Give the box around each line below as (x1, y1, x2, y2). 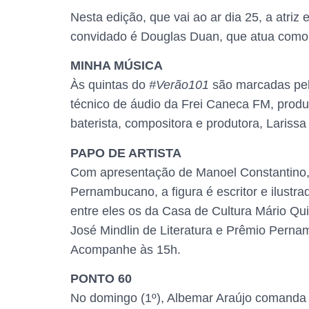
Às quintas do (70, 78, 149, 92)
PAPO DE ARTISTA (70, 146, 185, 160)
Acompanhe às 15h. (70, 242, 181, 257)
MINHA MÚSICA (70, 59, 163, 73)
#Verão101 (149, 78, 209, 92)
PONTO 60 (70, 271, 132, 286)
